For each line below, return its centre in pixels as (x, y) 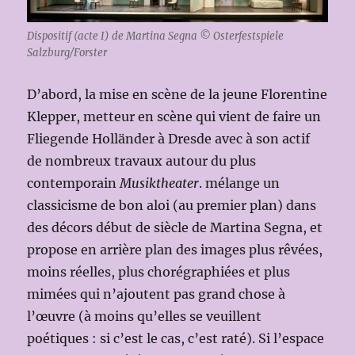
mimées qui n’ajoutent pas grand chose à (157, 294)
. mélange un (240, 183)
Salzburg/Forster (67, 52)
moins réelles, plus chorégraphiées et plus (159, 271)
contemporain (74, 183)
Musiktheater (160, 183)
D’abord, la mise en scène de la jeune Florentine (177, 94)
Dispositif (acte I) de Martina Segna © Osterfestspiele (156, 36)
